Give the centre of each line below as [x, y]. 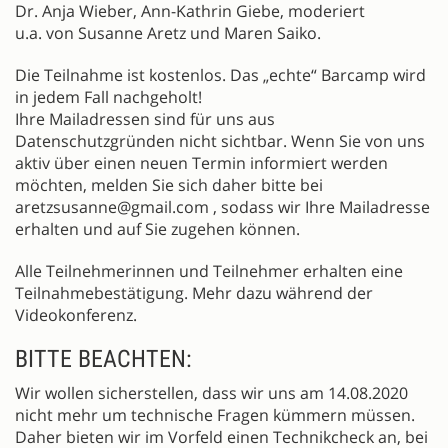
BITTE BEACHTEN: [103, 359]
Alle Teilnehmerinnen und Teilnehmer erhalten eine [209, 271]
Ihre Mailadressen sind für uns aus [145, 119]
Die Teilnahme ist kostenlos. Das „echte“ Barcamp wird [220, 75]
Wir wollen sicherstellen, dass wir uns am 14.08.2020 [211, 393]
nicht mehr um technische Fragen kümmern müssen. [215, 415]
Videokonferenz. [76, 315]
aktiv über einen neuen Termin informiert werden [201, 163]
